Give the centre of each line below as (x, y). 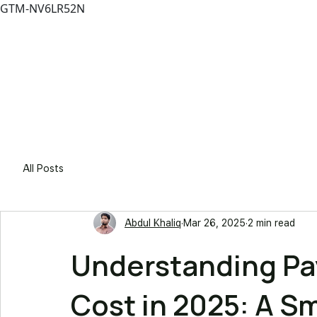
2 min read (271, 223)
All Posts (43, 168)
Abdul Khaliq (153, 223)
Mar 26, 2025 (214, 223)
